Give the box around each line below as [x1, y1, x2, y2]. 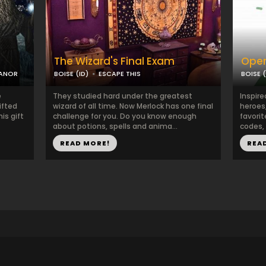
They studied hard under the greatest [52, 91, 192, 101]
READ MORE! [59, 138, 110, 148]
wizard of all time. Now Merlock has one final [52, 101, 213, 111]
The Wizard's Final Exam [53, 54, 175, 68]
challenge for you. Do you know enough [52, 111, 197, 121]
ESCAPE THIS [98, 69, 141, 78]
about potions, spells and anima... [52, 121, 178, 131]
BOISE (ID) [53, 69, 88, 78]
